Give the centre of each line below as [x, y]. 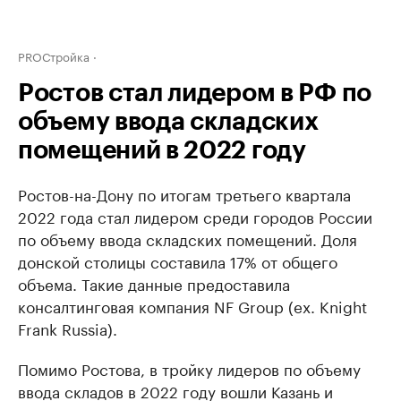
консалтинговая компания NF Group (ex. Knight [192, 305]
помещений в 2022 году [162, 150]
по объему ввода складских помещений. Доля [188, 238]
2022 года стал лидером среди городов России [195, 216]
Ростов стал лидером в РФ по [195, 93]
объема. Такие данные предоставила [154, 283]
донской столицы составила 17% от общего [178, 260]
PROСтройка [54, 55]
